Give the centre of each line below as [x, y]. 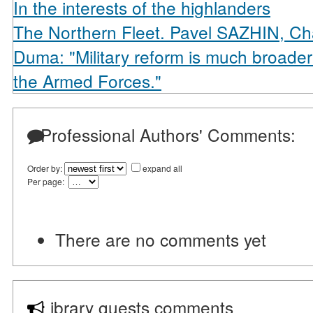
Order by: [46, 168]
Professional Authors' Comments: [166, 134]
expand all [162, 168]
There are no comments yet [161, 239]
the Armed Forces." [87, 81]
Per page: [48, 181]
